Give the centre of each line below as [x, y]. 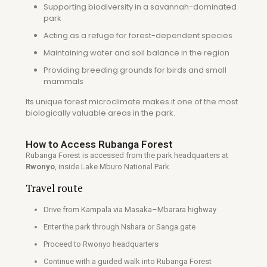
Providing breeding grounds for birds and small [135, 70]
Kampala [96, 209]
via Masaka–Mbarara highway [164, 209]
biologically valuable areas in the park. [100, 113]
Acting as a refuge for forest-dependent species [138, 35]
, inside [68, 167]
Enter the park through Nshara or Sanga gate [119, 227]
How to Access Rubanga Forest [99, 144]
